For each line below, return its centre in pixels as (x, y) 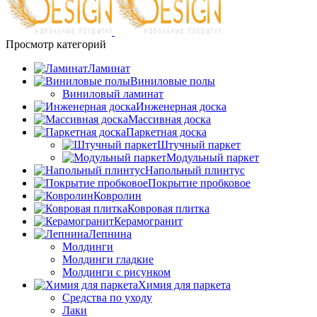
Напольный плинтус (195, 170)
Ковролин (117, 195)
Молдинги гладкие (108, 259)
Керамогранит (148, 221)
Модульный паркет (213, 157)
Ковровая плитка (168, 208)
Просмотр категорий (56, 44)
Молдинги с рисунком (116, 272)
